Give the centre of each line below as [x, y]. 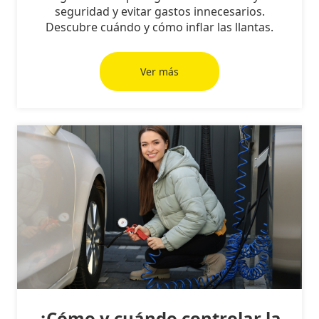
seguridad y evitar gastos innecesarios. [159, 11]
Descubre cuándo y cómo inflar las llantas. [159, 27]
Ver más [159, 71]
